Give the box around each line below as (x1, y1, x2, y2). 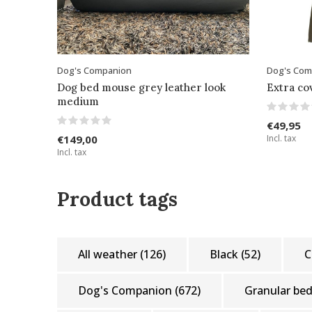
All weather (78, 246, 140, 262)
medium (57, 94, 99, 108)
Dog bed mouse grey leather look (57, 80, 226, 94)
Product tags (57, 186, 178, 212)
